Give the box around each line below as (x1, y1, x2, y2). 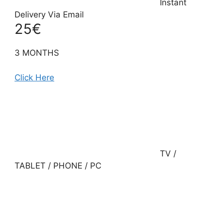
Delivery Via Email (15, 10, 84, 20)
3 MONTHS (15, 48, 59, 58)
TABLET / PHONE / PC (15, 160, 101, 170)
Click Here (15, 72, 54, 82)
